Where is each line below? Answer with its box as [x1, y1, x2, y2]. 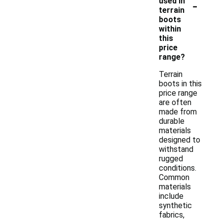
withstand [159, 145, 193, 154]
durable [159, 116, 184, 126]
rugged [159, 154, 183, 163]
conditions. [159, 163, 196, 173]
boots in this [159, 79, 202, 88]
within [159, 24, 181, 34]
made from [159, 107, 197, 116]
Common [159, 173, 189, 182]
